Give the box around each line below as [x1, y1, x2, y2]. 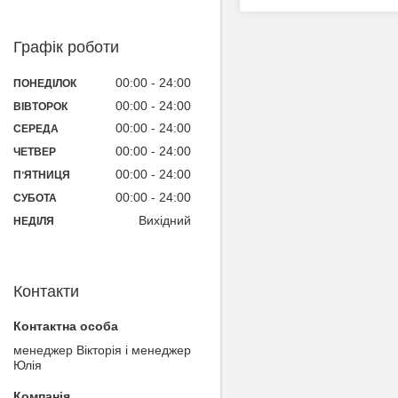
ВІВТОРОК [13, 99, 68, 113]
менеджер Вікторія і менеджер [13, 342, 191, 357]
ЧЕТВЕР [13, 146, 56, 159]
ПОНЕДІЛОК [13, 76, 76, 90]
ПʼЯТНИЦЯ [13, 169, 70, 182]
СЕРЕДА [13, 123, 59, 136]
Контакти [13, 282, 79, 300]
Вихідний [139, 212, 191, 227]
